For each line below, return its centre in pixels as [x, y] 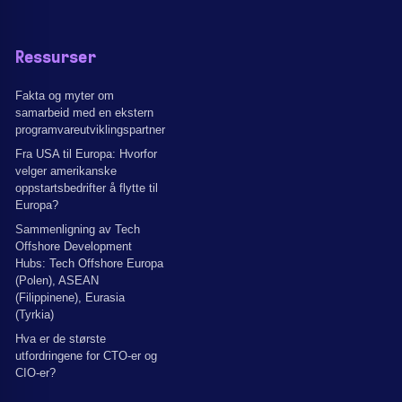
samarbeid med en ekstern [84, 113]
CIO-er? [35, 373]
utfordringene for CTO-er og [86, 356]
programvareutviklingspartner [90, 130]
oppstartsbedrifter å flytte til [87, 188]
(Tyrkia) [35, 315]
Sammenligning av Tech [78, 229]
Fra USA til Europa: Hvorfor [86, 154]
